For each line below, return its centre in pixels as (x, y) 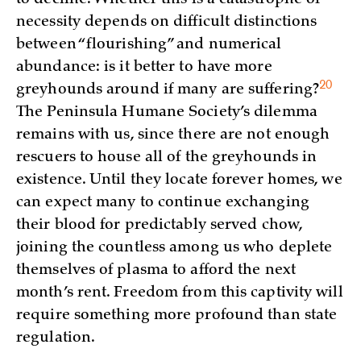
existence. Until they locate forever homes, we (179, 180)
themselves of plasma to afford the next (156, 270)
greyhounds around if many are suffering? (168, 90)
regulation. (56, 338)
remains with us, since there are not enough (173, 135)
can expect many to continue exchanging (163, 203)
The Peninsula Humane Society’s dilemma (167, 112)
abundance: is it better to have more (144, 67)
